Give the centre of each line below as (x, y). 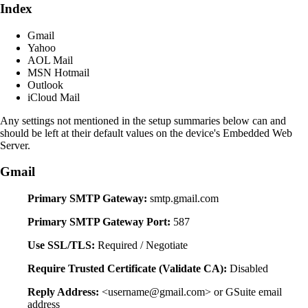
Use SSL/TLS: (61, 245)
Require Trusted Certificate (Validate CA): (127, 268)
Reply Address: (63, 292)
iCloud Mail (54, 97)
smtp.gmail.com (183, 198)
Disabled (247, 268)
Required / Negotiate (141, 245)
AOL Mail (50, 60)
